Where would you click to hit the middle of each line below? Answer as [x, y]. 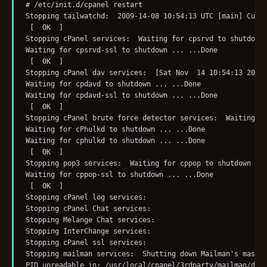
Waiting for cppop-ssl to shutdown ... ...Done [121, 175]
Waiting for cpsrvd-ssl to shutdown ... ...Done [123, 50]
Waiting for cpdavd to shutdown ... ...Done [115, 84]
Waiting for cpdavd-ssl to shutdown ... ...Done [123, 96]
